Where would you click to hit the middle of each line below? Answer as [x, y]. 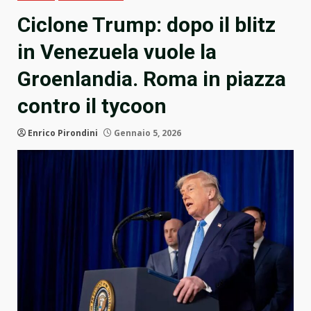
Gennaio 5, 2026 [146, 133]
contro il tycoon [92, 106]
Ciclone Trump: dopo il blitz [146, 25]
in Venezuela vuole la [117, 52]
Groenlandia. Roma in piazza [152, 79]
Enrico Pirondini [63, 133]
